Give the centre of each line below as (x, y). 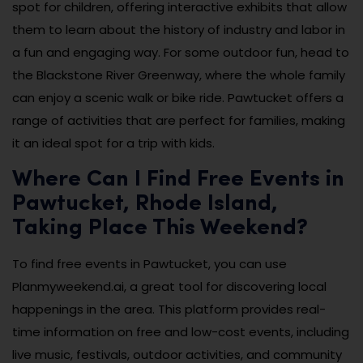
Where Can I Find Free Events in (178, 180)
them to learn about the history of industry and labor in (179, 30)
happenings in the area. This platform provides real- (169, 310)
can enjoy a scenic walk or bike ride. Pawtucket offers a (178, 98)
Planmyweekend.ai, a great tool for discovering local (169, 287)
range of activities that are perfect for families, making (179, 121)
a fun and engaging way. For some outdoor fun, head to (181, 53)
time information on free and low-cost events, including (181, 332)
